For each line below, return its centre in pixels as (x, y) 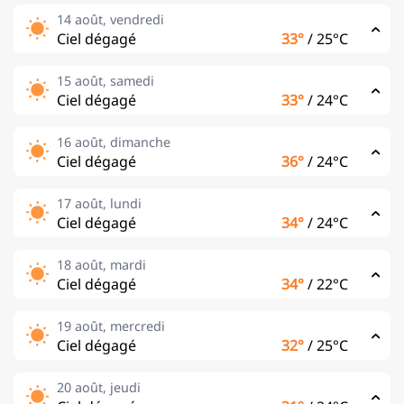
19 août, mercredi (111, 326)
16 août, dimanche (114, 142)
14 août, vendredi (110, 19)
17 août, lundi (99, 203)
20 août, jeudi (99, 387)
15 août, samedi (106, 80)
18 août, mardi (101, 264)
